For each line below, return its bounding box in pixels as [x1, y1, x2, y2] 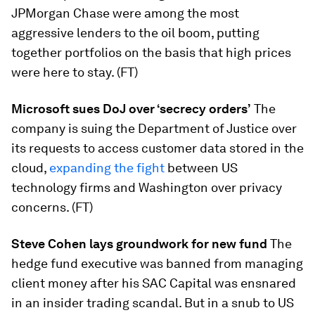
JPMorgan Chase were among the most [11, 6, 239, 20]
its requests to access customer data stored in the [11, 141, 304, 155]
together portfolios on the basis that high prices [11, 45, 291, 60]
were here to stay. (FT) [11, 65, 138, 79]
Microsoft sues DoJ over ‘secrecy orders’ [11, 101, 251, 116]
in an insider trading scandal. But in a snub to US [11, 295, 294, 310]
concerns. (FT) [11, 200, 93, 214]
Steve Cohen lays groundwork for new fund [11, 236, 267, 251]
